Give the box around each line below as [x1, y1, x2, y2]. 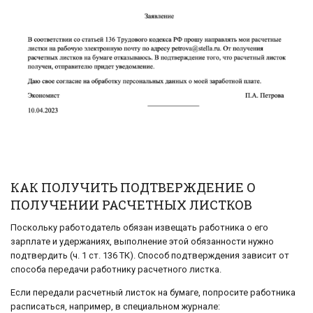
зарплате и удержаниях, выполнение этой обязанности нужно [10, 236, 274, 247]
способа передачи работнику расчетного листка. [10, 264, 221, 275]
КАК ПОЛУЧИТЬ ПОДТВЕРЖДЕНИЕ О [10, 179, 256, 196]
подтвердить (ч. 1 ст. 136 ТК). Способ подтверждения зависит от [10, 250, 289, 261]
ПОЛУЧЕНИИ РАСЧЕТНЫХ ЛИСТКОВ [10, 196, 252, 214]
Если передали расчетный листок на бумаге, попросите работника [10, 287, 296, 298]
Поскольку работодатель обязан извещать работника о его [10, 222, 268, 233]
